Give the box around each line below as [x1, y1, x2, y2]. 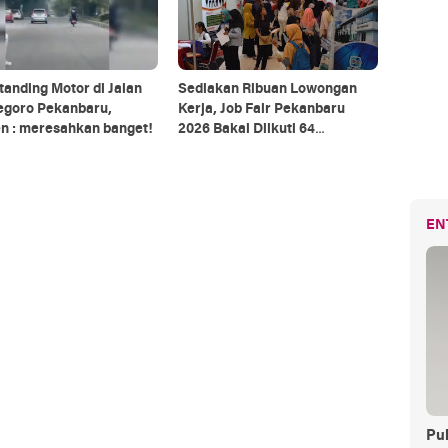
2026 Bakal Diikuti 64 [177, 121, 315, 137]
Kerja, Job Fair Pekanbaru [177, 101, 345, 117]
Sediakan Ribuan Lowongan [177, 81, 357, 97]
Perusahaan [177, 141, 256, 157]
